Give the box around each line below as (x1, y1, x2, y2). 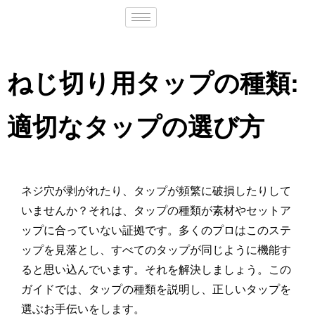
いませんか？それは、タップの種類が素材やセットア (21, 205, 291, 217)
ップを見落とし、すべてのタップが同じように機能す (21, 244, 291, 256)
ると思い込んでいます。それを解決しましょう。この (21, 264, 291, 276)
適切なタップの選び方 (7, 112, 264, 141)
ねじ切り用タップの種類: (7, 69, 299, 98)
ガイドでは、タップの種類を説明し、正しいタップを (21, 283, 291, 295)
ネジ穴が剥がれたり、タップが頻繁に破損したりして (21, 185, 291, 197)
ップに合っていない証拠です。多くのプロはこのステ (21, 224, 291, 236)
